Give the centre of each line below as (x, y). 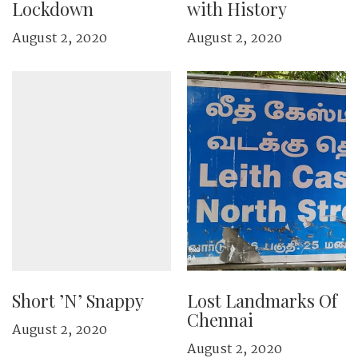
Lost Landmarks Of (262, 300)
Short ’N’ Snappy (78, 300)
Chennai (220, 320)
